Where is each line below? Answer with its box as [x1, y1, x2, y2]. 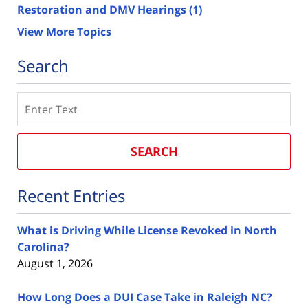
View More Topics [17, 24, 111, 40]
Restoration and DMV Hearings [17, 2, 189, 18]
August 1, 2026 [17, 256, 93, 272]
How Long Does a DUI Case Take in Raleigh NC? [17, 289, 272, 305]
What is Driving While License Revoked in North [17, 223, 277, 239]
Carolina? [17, 239, 69, 255]
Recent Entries [17, 184, 125, 208]
